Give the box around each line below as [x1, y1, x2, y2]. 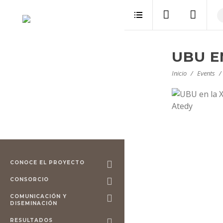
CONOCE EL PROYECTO [10, 159, 85, 166]
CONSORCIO [10, 176, 49, 183]
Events [197, 69, 215, 78]
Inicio [171, 69, 187, 78]
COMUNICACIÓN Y [10, 193, 67, 200]
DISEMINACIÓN [10, 200, 57, 207]
